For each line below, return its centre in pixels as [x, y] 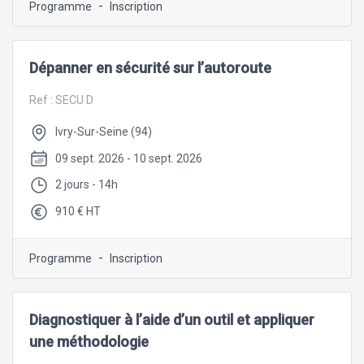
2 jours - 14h [87, 185]
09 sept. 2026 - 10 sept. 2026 [129, 158]
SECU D [74, 100]
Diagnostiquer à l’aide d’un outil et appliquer [172, 320]
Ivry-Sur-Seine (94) [104, 131]
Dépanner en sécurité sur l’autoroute [150, 67]
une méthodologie [89, 342]
